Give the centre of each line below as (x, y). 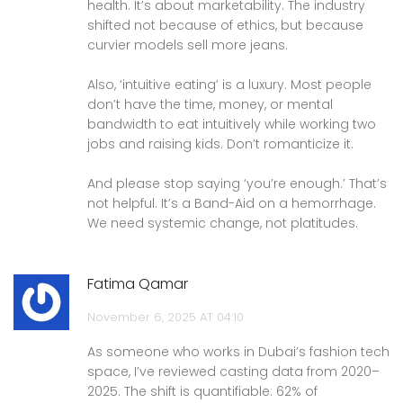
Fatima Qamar (138, 283)
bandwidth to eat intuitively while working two (232, 124)
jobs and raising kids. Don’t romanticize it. (220, 143)
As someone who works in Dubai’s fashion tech (238, 351)
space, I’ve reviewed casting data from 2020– (233, 371)
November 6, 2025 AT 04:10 (166, 317)
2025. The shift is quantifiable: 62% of (202, 391)
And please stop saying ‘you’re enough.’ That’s (237, 183)
